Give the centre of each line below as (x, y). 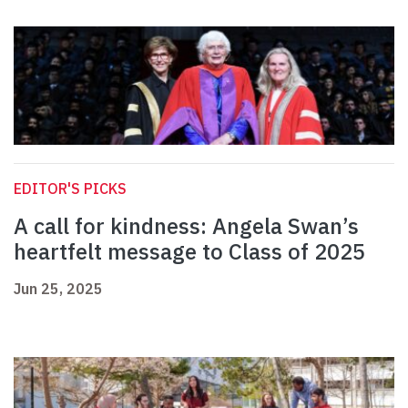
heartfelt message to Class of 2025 (192, 252)
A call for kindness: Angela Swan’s (186, 226)
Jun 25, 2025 (58, 289)
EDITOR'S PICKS (70, 189)
